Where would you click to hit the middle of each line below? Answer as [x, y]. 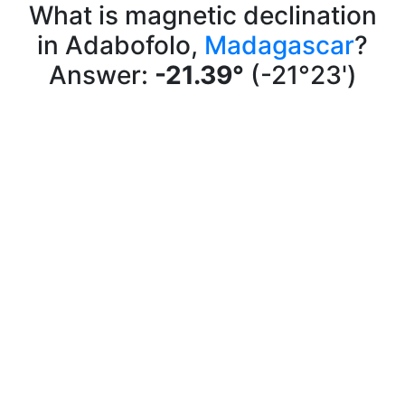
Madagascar [279, 45]
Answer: [101, 75]
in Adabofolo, [121, 45]
